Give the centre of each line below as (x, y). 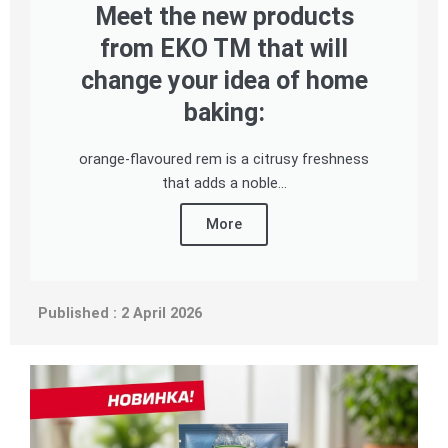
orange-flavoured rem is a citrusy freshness (224, 158)
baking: (224, 112)
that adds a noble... (224, 182)
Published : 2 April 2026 (116, 312)
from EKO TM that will (224, 48)
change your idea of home (224, 80)
